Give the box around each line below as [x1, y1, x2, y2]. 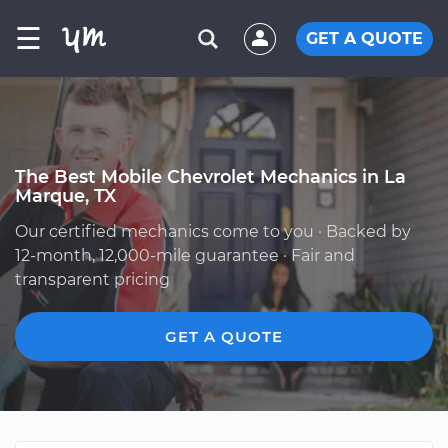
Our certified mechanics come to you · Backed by [15, 222, 411, 241]
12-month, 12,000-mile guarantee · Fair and [15, 246, 355, 265]
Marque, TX [15, 185, 116, 206]
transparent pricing [15, 270, 170, 289]
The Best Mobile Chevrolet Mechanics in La [15, 166, 406, 187]
